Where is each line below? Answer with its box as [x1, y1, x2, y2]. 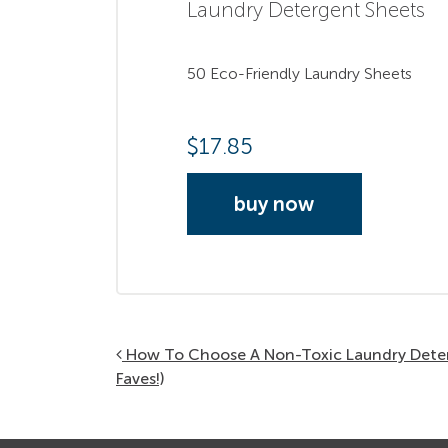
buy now [234, 192, 314, 217]
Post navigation [115, 340, 314, 374]
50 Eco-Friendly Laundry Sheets [186, 63, 412, 83]
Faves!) [116, 369, 164, 389]
